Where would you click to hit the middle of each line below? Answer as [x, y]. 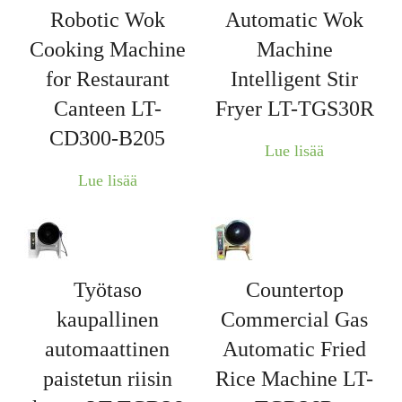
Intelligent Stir [295, 79]
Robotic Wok [107, 20]
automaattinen [108, 349]
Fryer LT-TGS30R [294, 109]
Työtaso [107, 289]
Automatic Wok [295, 20]
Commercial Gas [295, 319]
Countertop [294, 289]
